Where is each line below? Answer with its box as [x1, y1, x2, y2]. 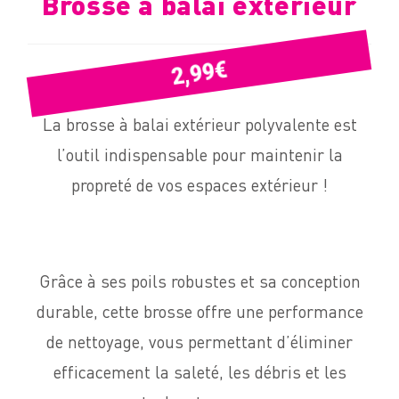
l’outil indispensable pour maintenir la [56, 147, 343, 165]
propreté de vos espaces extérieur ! [71, 177, 328, 195]
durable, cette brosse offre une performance [36, 304, 363, 322]
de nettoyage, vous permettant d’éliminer [46, 334, 353, 352]
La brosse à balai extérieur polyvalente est [42, 117, 357, 134]
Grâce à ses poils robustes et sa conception [38, 273, 361, 291]
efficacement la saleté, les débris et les [53, 364, 346, 382]
